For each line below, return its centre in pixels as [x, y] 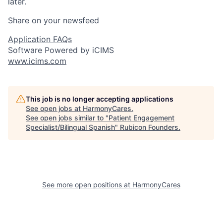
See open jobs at [54, 108]
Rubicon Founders [149, 127]
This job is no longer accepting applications [100, 99]
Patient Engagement [141, 117]
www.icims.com [37, 61]
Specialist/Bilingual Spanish [70, 127]
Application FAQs [40, 39]
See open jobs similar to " [67, 117]
